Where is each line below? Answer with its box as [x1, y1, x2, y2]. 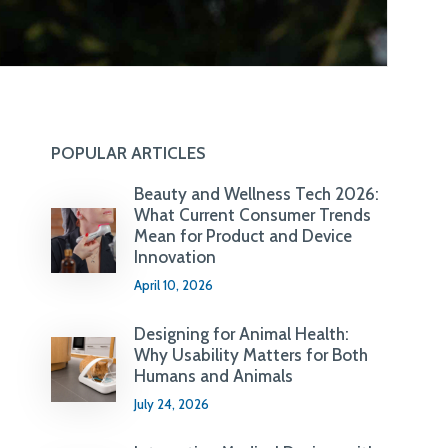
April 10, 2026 [133, 277, 213, 293]
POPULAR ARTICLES [51, 143, 206, 163]
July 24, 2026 [133, 396, 209, 412]
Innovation [133, 247, 216, 267]
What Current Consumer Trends [133, 205, 371, 225]
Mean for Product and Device [133, 226, 352, 246]
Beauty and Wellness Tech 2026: [133, 184, 379, 204]
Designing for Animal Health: [133, 324, 349, 344]
